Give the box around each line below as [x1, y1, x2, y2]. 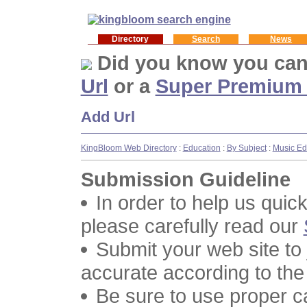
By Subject [226, 143, 267, 153]
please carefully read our [80, 214, 304, 238]
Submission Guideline [80, 168, 291, 191]
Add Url [80, 108, 135, 125]
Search [191, 34, 220, 44]
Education [182, 143, 221, 153]
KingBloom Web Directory [80, 143, 177, 153]
